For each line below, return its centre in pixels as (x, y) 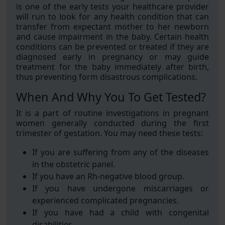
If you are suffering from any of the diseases (121, 152)
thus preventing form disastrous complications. (108, 77)
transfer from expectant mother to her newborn (113, 27)
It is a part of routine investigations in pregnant (113, 113)
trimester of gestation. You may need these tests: (109, 133)
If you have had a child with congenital (121, 212)
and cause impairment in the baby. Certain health (113, 37)
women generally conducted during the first (113, 123)
